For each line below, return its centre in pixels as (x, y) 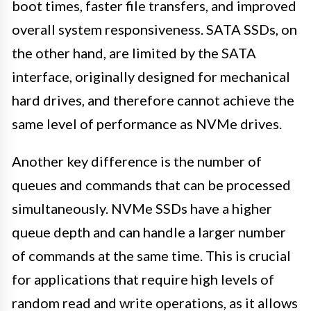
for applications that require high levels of (143, 279)
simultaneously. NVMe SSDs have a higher (142, 209)
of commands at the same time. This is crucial (151, 256)
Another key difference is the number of (137, 161)
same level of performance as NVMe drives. (147, 124)
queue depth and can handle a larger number (149, 232)
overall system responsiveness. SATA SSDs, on (154, 30)
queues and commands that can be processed (151, 185)
